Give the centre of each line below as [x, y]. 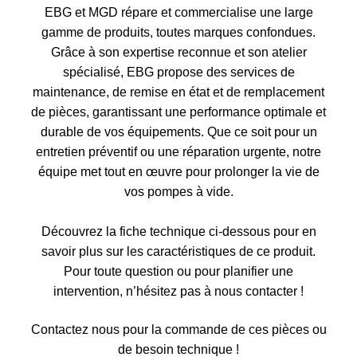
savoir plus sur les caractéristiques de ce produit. [178, 251]
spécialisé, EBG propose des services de [178, 72]
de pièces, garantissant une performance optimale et [178, 112]
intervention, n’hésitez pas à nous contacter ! [178, 291]
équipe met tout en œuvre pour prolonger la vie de [178, 171]
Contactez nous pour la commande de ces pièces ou [178, 329]
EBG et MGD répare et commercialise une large [178, 12]
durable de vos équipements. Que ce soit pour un [178, 131]
